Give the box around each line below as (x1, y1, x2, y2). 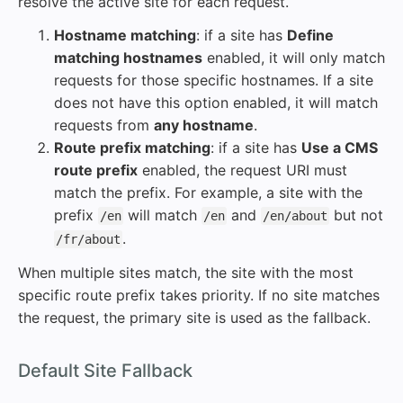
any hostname (154, 116, 254, 134)
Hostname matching (54, 26, 196, 44)
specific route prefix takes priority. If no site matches (18, 286, 380, 304)
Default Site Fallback (18, 360, 193, 381)
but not (329, 206, 383, 224)
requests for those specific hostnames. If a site (54, 71, 373, 89)
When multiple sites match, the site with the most (18, 264, 354, 282)
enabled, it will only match (202, 49, 385, 67)
